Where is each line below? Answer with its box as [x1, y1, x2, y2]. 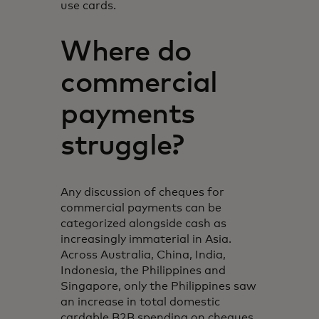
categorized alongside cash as [61, 217, 227, 229]
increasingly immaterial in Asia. [61, 233, 232, 245]
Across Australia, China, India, [61, 249, 226, 261]
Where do [61, 37, 191, 66]
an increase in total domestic [61, 296, 221, 308]
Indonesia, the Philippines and [61, 264, 226, 276]
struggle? [61, 131, 184, 160]
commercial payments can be [61, 202, 222, 214]
